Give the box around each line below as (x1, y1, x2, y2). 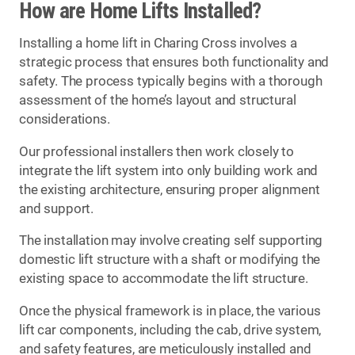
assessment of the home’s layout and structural (19, 93, 296, 109)
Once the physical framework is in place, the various (19, 303, 321, 319)
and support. (19, 200, 94, 216)
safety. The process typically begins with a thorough (19, 74, 323, 90)
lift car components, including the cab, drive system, (19, 322, 322, 338)
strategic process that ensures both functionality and (19, 55, 330, 71)
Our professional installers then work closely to (19, 143, 295, 159)
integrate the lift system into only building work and (19, 162, 319, 178)
